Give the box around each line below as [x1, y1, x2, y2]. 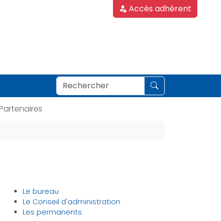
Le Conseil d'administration [23, 197, 120, 207]
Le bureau [23, 186, 59, 197]
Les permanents [23, 207, 82, 218]
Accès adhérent [129, 3, 191, 14]
